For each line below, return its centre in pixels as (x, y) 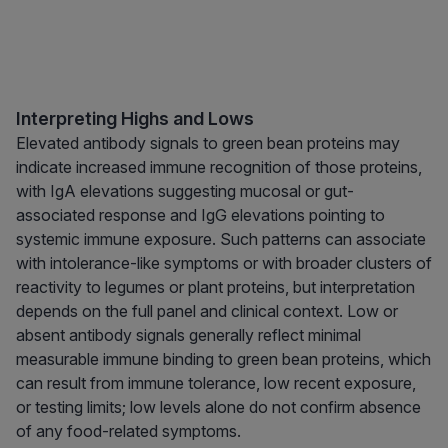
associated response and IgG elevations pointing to (200, 215)
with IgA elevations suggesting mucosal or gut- (185, 191)
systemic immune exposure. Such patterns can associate (221, 239)
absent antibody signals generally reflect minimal (188, 335)
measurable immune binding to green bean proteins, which (223, 359)
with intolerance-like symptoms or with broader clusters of (224, 263)
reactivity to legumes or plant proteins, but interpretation (215, 287)
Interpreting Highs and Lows (135, 119)
